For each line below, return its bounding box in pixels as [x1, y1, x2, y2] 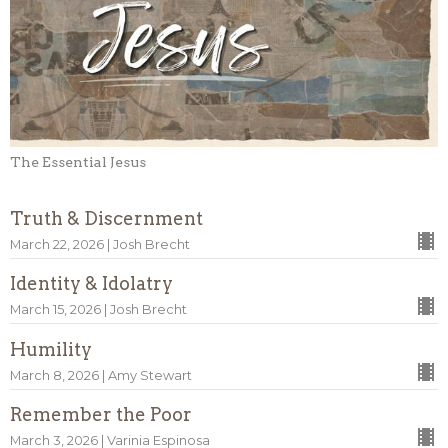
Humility [10, 338, 92, 360]
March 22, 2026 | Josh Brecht [10, 236, 190, 252]
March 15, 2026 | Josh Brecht [10, 302, 187, 318]
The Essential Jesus [10, 154, 146, 171]
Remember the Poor [10, 404, 192, 426]
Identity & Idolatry [10, 273, 173, 295]
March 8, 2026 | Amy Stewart [10, 367, 192, 383]
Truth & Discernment [10, 207, 203, 229]
